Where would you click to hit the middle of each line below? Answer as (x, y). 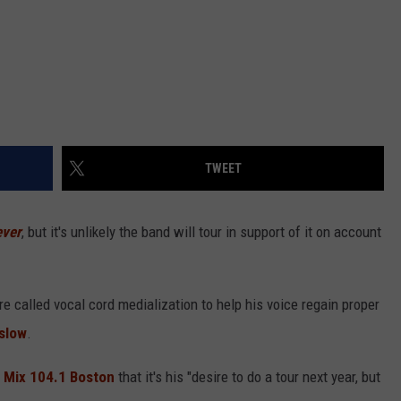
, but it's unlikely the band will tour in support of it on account (201, 232)
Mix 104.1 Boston (59, 377)
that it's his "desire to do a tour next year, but (247, 377)
